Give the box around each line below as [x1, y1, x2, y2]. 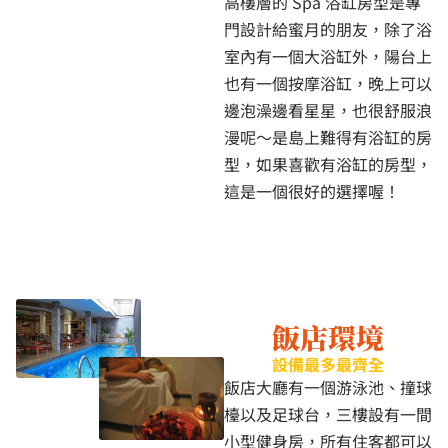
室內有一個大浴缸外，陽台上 [224, 43, 432, 68]
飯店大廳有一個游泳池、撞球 [224, 375, 432, 400]
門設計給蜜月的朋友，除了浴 [224, 16, 432, 41]
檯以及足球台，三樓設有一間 [224, 402, 432, 427]
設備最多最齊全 [272, 352, 385, 377]
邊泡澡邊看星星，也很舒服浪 [224, 97, 432, 122]
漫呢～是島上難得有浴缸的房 [224, 124, 432, 149]
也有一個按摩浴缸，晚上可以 [224, 70, 432, 95]
